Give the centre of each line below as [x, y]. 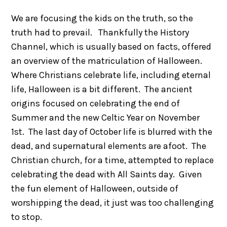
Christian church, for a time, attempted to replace [113, 160]
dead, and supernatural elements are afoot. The [109, 146]
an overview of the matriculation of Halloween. [109, 61]
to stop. [27, 217]
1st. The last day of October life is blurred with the [112, 131]
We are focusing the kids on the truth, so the [102, 18]
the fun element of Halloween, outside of [95, 188]
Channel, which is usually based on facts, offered [111, 46]
